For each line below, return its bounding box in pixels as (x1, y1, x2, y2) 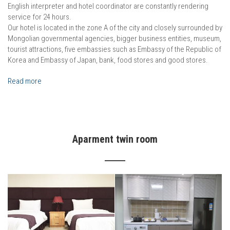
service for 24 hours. (8, 12, 71, 22)
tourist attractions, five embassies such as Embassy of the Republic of (8, 45, 221, 54)
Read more (8, 76, 42, 86)
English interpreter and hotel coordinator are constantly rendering (8, 2, 208, 11)
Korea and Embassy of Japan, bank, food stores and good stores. (8, 55, 208, 65)
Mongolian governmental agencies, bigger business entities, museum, (8, 34, 221, 44)
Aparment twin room (72, 133, 158, 146)
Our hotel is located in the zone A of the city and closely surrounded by (8, 23, 222, 33)
